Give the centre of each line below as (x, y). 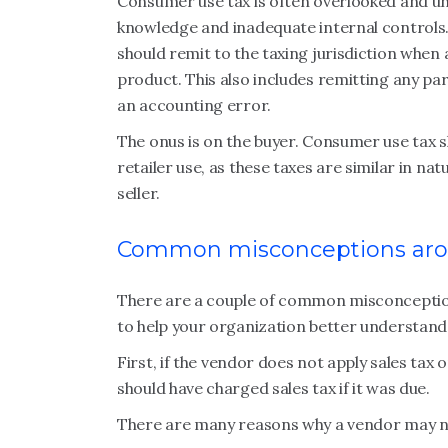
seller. (138, 193)
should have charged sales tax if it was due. (273, 388)
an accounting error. (194, 105)
